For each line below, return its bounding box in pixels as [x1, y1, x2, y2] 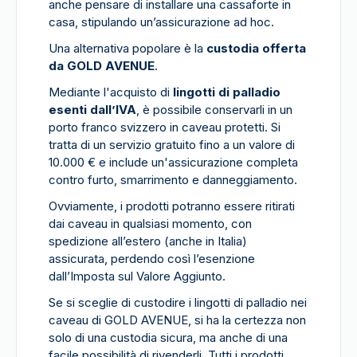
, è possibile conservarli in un [136, 102, 292, 117]
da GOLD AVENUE [49, 58, 155, 73]
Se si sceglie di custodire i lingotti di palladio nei [49, 295, 307, 310]
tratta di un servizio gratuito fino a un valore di [49, 137, 295, 152]
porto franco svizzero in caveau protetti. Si [49, 120, 280, 135]
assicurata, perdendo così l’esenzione [49, 251, 255, 266]
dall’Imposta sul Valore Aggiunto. [49, 269, 226, 284]
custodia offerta [206, 41, 306, 56]
